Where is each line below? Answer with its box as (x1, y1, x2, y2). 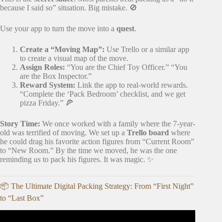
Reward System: (20, 81, 75, 90)
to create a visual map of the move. (20, 54, 128, 63)
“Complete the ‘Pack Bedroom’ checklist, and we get (20, 90, 185, 99)
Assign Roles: (20, 63, 65, 72)
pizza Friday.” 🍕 (20, 99, 73, 108)
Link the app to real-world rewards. (75, 81, 188, 90)
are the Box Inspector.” (20, 72, 92, 81)
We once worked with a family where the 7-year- (40, 119, 195, 128)
